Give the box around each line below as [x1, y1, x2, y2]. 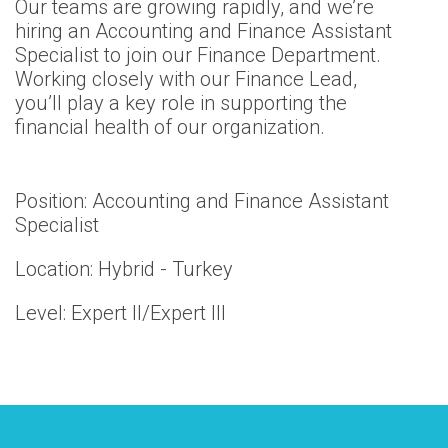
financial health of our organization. [15, 114, 325, 139]
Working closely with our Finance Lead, [15, 66, 357, 91]
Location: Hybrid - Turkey [15, 256, 233, 281]
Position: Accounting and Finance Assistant [15, 188, 389, 213]
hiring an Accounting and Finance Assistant [15, 18, 392, 43]
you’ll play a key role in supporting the [15, 90, 347, 115]
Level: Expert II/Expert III [15, 300, 226, 325]
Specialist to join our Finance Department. [15, 42, 381, 67]
